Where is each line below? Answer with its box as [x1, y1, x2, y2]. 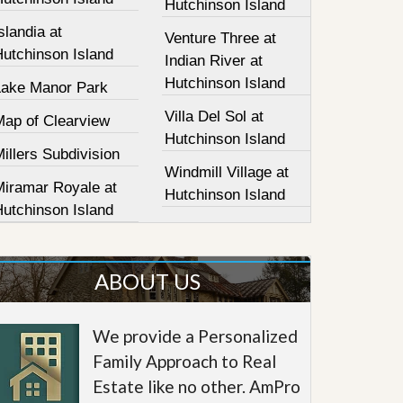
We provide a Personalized [93, 326, 299, 346]
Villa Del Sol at [165, 108, 264, 125]
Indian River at [165, 52, 264, 69]
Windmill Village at [165, 164, 290, 181]
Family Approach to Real [93, 351, 277, 372]
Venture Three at [165, 30, 277, 47]
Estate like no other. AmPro [93, 376, 301, 397]
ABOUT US [94, 268, 201, 294]
